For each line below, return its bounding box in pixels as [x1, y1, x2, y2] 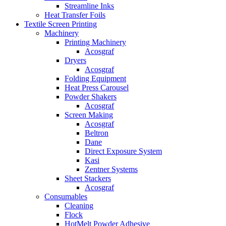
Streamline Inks [65, 2, 114, 10]
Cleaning [65, 201, 93, 210]
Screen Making [65, 110, 113, 119]
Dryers [65, 56, 86, 65]
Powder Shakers [65, 92, 117, 101]
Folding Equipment [65, 74, 126, 83]
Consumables [44, 192, 87, 201]
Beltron [85, 129, 108, 137]
